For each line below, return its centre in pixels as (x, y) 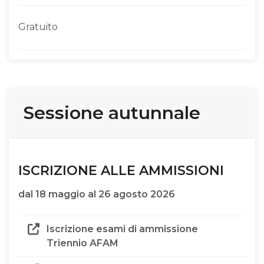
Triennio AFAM (82, 243)
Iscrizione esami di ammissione (122, 229)
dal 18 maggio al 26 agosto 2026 (97, 194)
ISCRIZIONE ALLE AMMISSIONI (121, 170)
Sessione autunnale (112, 113)
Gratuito (38, 27)
